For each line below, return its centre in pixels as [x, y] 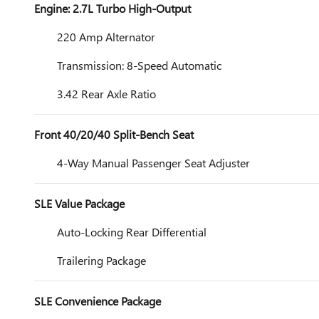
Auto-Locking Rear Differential [132, 232]
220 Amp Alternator [106, 37]
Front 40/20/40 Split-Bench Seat [114, 134]
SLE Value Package [79, 203]
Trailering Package [101, 260]
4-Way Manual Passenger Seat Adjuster [153, 163]
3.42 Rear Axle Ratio [106, 94]
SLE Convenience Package [98, 301]
